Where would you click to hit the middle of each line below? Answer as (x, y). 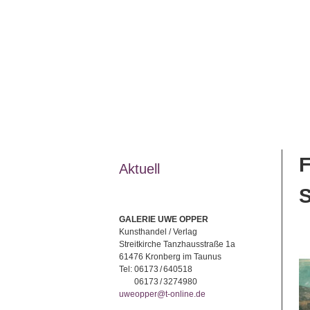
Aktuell (139, 168)
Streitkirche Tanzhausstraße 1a (177, 245)
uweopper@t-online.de (162, 294)
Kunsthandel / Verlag (158, 232)
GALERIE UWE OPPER (164, 220)
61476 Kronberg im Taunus (170, 257)
